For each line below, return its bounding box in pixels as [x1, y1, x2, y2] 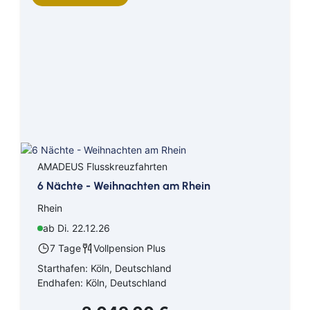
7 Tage [50, 241, 81, 254]
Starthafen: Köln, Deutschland [37, 262, 172, 274]
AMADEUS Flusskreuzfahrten [37, 160, 167, 172]
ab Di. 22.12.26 [43, 221, 110, 234]
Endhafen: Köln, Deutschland [37, 276, 167, 289]
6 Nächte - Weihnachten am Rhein [37, 179, 210, 192]
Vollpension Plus [93, 241, 165, 254]
